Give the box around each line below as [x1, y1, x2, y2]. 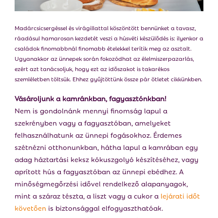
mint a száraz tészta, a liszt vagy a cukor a [15, 189, 161, 201]
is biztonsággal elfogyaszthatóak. [46, 201, 163, 213]
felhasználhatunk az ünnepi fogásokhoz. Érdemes [15, 128, 182, 140]
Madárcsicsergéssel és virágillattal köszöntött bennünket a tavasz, [15, 22, 196, 32]
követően [15, 201, 46, 213]
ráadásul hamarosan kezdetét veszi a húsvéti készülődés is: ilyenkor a [15, 33, 203, 42]
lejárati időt [161, 189, 200, 201]
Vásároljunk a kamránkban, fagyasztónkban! [15, 92, 166, 104]
